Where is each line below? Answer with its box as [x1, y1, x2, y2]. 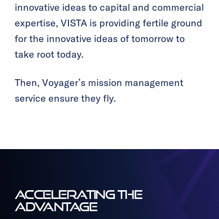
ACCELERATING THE [15, 187, 142, 202]
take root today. [15, 49, 84, 60]
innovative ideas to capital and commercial [15, 2, 204, 13]
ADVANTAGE [15, 199, 97, 214]
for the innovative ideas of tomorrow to [15, 34, 185, 44]
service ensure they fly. [15, 94, 116, 104]
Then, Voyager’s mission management [15, 78, 183, 88]
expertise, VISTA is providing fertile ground [15, 18, 202, 28]
